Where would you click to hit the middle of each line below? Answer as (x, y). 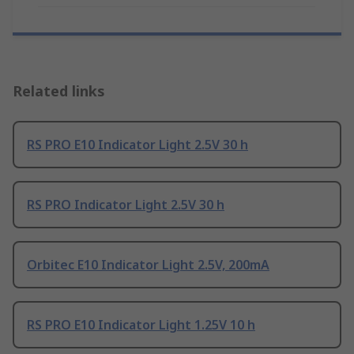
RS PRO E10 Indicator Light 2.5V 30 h (137, 144)
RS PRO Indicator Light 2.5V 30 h (126, 204)
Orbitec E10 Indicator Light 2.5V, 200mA (148, 264)
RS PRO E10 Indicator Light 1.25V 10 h (141, 324)
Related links (59, 90)
